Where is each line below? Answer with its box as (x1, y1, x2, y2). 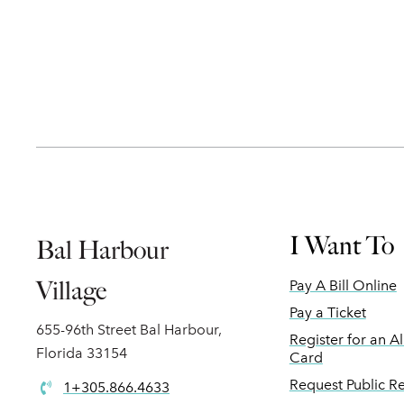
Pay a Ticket (289, 304, 366, 321)
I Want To (289, 231, 394, 261)
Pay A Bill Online (289, 277, 397, 294)
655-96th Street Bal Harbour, (36, 321, 222, 338)
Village (36, 276, 106, 306)
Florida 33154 (36, 344, 127, 362)
